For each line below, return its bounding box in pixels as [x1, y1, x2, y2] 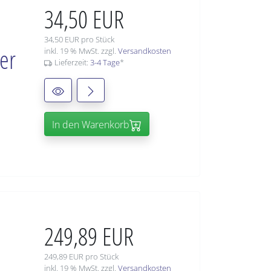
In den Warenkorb [52, 118, 129, 132]
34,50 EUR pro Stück [44, 34, 114, 45]
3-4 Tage [90, 57, 120, 68]
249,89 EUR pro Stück [44, 251, 119, 263]
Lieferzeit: [54, 57, 90, 68]
